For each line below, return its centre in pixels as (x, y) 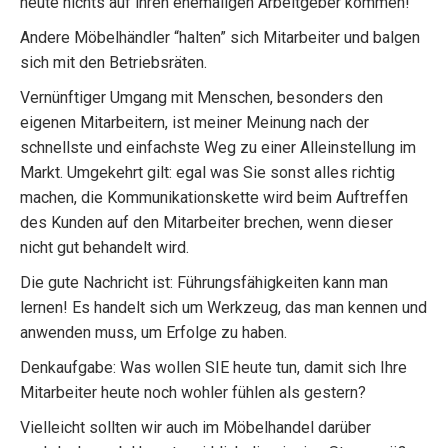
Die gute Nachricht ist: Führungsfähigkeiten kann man (204, 282)
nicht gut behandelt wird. (104, 247)
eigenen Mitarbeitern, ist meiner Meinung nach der (194, 122)
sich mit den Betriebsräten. (113, 62)
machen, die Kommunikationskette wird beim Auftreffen (214, 197)
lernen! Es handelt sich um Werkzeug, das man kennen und (223, 307)
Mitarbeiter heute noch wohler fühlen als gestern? (193, 392)
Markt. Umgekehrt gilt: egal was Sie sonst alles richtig (207, 172)
